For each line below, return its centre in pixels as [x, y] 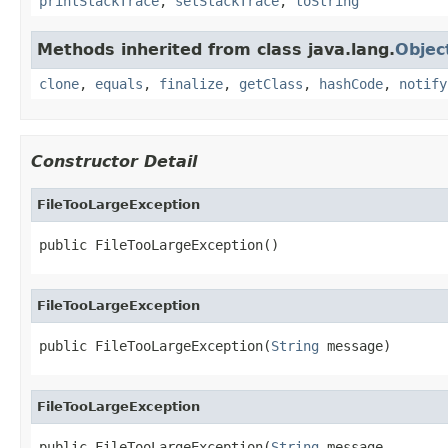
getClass [271, 83]
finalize [191, 83]
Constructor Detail [114, 161]
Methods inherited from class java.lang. [216, 49]
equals [119, 83]
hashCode [351, 83]
